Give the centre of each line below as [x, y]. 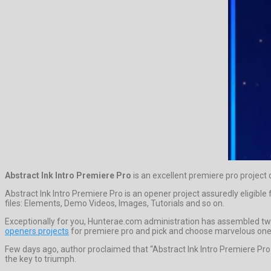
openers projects [37, 231]
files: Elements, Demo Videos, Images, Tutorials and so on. [115, 203]
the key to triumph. [41, 259]
